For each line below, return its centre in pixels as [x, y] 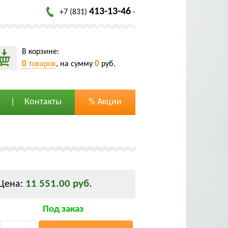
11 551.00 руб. [59, 184]
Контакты [43, 102]
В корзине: [40, 52]
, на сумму [75, 64]
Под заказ [63, 209]
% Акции [105, 102]
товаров [41, 64]
